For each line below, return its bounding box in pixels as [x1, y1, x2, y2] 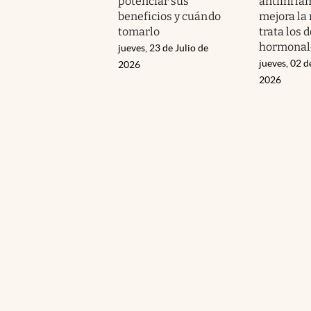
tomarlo [118, 24, 160, 38]
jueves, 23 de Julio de [118, 42, 208, 53]
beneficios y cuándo [118, 9, 221, 23]
